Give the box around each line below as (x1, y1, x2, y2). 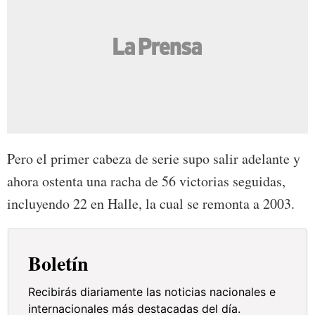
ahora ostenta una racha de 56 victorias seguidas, (7, 172, 285, 191)
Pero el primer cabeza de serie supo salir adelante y (7, 149, 300, 169)
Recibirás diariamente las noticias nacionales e (28, 285, 276, 300)
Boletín (28, 249, 89, 278)
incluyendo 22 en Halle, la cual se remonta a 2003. (7, 194, 295, 214)
